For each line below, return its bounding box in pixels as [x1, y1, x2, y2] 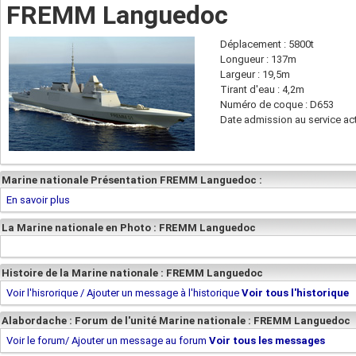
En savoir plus [6, 194, 70, 206]
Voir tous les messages [209, 335, 325, 346]
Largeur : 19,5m [220, 68, 290, 80]
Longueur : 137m [220, 53, 296, 65]
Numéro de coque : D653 [220, 99, 334, 110]
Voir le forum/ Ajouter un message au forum [6, 335, 207, 346]
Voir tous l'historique [242, 287, 349, 299]
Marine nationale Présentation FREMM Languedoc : [2, 174, 262, 186]
